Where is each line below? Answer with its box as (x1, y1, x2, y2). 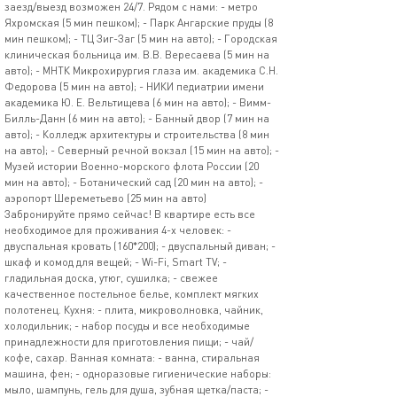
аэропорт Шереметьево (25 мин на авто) (4, 191, 206, 205)
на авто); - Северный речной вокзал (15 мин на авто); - (4, 144, 279, 157)
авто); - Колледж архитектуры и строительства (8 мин (4, 128, 269, 141)
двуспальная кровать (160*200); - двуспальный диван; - (4, 239, 276, 253)
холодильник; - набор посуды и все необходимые (4, 319, 250, 332)
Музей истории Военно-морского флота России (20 (4, 160, 259, 173)
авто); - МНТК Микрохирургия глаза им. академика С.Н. (4, 64, 278, 77)
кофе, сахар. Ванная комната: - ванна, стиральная (4, 351, 260, 364)
